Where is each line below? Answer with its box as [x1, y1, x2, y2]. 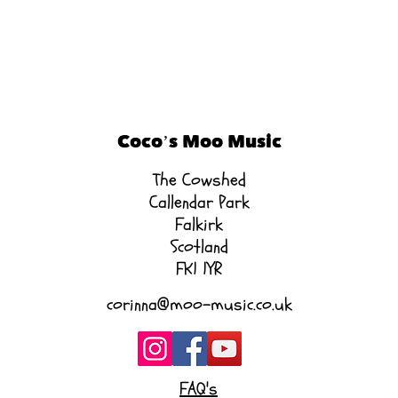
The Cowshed [152, 167, 246, 192]
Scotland [170, 234, 228, 259]
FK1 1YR [176, 256, 222, 281]
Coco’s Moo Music [116, 129, 282, 152]
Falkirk [175, 211, 223, 236]
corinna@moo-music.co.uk [106, 291, 292, 316]
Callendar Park [148, 189, 250, 214]
